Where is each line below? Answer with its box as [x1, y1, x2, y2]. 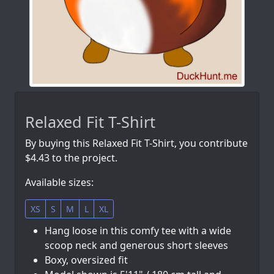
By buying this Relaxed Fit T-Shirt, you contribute [25, 136, 248, 150]
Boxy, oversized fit [45, 253, 128, 267]
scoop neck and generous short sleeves [45, 239, 228, 253]
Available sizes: [25, 176, 94, 190]
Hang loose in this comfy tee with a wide [45, 224, 231, 238]
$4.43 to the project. [25, 151, 117, 165]
